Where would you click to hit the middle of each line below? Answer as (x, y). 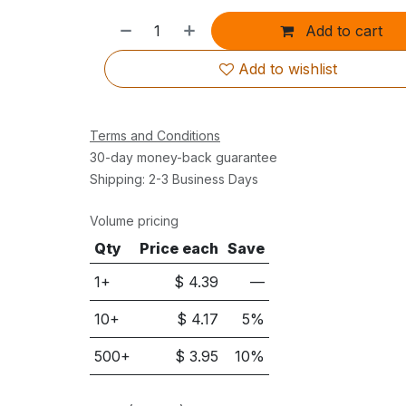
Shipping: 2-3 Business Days (174, 179)
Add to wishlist (287, 69)
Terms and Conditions (155, 135)
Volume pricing (134, 221)
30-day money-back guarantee (183, 157)
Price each (179, 248)
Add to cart (342, 31)
